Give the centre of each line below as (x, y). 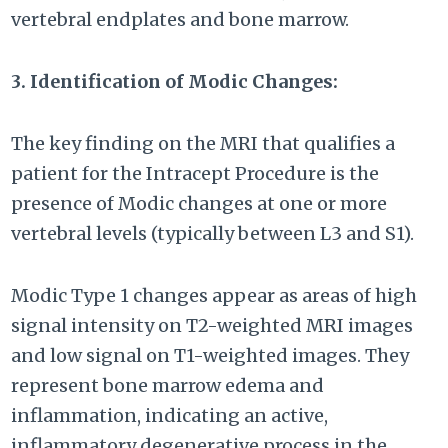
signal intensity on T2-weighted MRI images (212, 326)
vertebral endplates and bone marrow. (180, 20)
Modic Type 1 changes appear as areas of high (214, 296)
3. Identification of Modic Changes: (175, 82)
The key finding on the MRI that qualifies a (203, 144)
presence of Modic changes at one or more (199, 204)
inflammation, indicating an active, (170, 416)
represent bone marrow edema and (168, 386)
